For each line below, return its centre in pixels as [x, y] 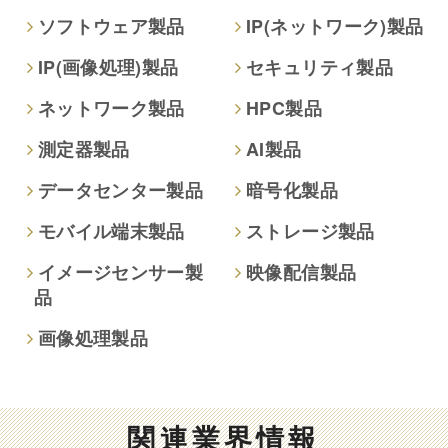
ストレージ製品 [310, 230]
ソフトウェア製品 [111, 25]
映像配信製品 [301, 271]
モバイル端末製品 [111, 230]
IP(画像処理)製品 [108, 66]
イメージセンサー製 [120, 271]
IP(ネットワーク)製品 [335, 25]
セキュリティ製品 [319, 66]
